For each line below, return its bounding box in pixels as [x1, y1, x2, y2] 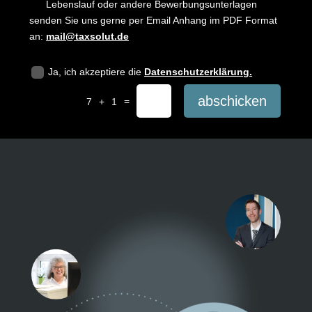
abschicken [198, 93, 267, 109]
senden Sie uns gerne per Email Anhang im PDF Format [29, 14, 278, 26]
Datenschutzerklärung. [144, 66, 253, 78]
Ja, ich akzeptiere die [48, 66, 145, 78]
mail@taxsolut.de [46, 30, 130, 42]
